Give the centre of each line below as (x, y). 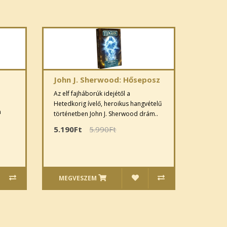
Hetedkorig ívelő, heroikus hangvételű (108, 103)
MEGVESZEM (78, 178)
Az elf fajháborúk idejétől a (92, 93)
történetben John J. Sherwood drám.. (106, 113)
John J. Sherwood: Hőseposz (107, 79)
